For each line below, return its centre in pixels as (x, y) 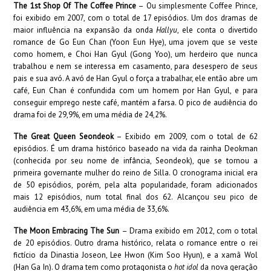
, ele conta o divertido (217, 30)
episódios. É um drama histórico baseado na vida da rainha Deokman (135, 149)
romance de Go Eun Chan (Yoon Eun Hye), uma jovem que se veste (135, 42)
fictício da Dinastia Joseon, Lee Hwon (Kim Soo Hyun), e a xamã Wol (135, 255)
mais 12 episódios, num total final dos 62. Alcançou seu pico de (135, 197)
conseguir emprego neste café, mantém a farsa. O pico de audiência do (135, 103)
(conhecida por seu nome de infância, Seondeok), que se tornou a (135, 161)
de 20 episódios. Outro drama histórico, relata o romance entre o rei (135, 243)
